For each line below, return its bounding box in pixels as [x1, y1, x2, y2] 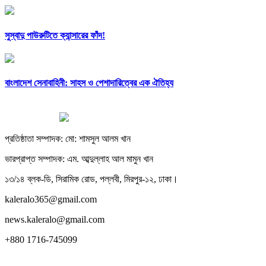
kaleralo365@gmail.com [5, 194, 97, 204]
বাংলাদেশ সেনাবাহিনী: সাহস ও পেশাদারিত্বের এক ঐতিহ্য [5, 78, 173, 88]
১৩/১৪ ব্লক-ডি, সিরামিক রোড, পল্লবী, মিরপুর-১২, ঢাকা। [5, 173, 178, 184]
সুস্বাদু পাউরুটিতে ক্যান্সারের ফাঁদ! [5, 30, 105, 40]
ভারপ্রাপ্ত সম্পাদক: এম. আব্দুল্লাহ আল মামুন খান [5, 153, 153, 164]
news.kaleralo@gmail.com [5, 214, 104, 224]
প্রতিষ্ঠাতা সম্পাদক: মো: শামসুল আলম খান [5, 133, 131, 144]
